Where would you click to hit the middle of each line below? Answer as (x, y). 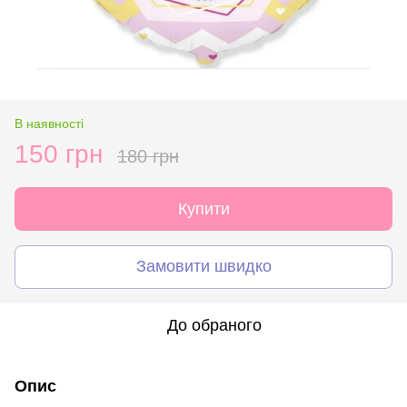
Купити (203, 208)
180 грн (148, 156)
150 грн (59, 154)
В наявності (49, 123)
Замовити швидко (203, 267)
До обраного (214, 325)
